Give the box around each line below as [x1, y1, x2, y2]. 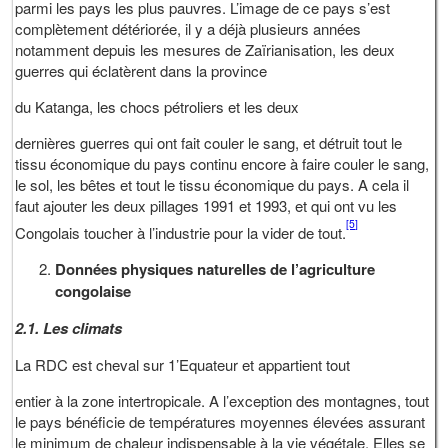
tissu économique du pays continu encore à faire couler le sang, [15, 152, 430, 174]
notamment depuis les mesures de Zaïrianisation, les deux [15, 38, 396, 60]
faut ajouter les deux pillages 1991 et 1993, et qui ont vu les [15, 194, 398, 216]
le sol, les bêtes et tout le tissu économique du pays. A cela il [15, 173, 410, 195]
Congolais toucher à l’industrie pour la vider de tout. [15, 221, 347, 243]
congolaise [55, 279, 132, 302]
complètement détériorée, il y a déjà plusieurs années [15, 17, 362, 39]
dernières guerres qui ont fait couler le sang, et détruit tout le [15, 131, 403, 153]
